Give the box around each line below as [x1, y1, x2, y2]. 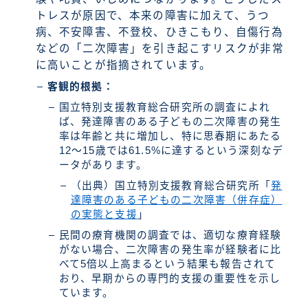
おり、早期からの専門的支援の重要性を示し [58, 273, 281, 285]
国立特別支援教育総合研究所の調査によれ [58, 102, 271, 113]
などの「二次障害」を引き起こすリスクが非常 [35, 43, 284, 55]
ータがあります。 [58, 159, 148, 171]
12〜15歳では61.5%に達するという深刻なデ [58, 145, 284, 157]
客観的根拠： [47, 81, 114, 93]
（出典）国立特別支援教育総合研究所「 [70, 180, 272, 192]
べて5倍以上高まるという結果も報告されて [58, 258, 276, 270]
